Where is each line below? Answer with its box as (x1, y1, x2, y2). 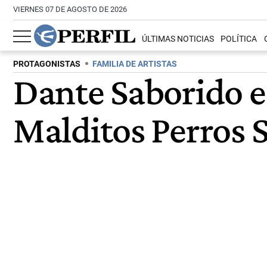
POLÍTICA (221, 34, 257, 45)
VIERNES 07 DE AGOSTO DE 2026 (13, 5, 127, 14)
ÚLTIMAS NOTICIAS (142, 34, 215, 45)
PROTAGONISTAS (13, 59, 80, 69)
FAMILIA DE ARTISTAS (92, 59, 177, 69)
